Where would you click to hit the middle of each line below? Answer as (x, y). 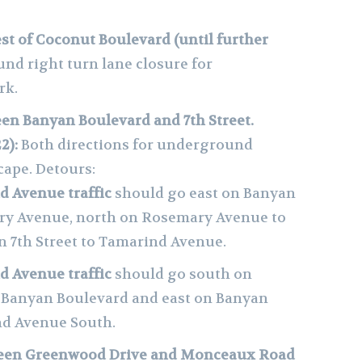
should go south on (182, 274)
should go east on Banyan (204, 193)
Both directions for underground (137, 144)
